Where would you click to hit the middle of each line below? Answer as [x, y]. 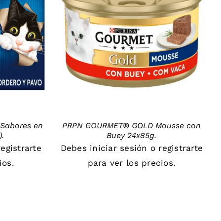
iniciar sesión [119, 148]
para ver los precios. [132, 163]
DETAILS [132, 34]
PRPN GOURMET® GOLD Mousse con [132, 125]
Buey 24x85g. [132, 135]
